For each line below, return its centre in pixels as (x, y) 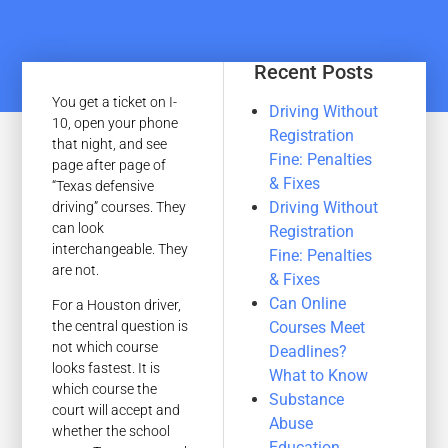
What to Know (319, 375)
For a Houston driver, (117, 305)
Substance (307, 399)
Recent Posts (314, 72)
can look (78, 228)
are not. (76, 270)
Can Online (308, 303)
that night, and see (110, 144)
